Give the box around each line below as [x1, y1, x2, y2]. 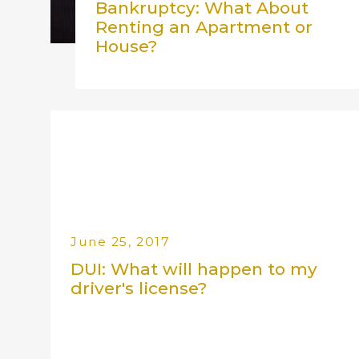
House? [95, 36, 158, 57]
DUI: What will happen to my [71, 258, 318, 279]
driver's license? [71, 277, 208, 298]
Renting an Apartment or [95, 17, 313, 38]
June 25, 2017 [71, 233, 171, 249]
